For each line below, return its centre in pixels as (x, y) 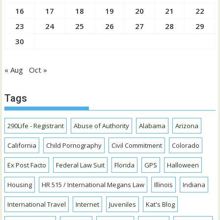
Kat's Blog (161, 205)
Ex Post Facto (27, 165)
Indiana (194, 185)
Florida (125, 165)
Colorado (186, 146)
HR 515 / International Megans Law (93, 185)
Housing (20, 185)
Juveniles (123, 205)
